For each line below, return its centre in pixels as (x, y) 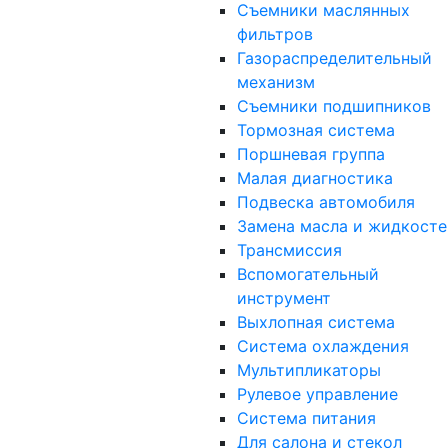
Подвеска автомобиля (326, 201)
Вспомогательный (308, 273)
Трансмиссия (289, 249)
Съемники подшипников (334, 105)
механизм (276, 81)
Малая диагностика (315, 177)
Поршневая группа (311, 153)
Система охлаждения (323, 345)
